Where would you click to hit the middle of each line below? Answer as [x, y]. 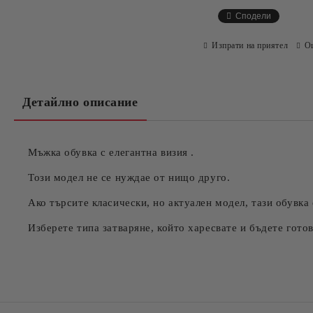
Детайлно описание [80, 102]
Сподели [253, 16]
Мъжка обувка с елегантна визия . [111, 152]
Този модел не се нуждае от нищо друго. [129, 177]
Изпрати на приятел [250, 45]
